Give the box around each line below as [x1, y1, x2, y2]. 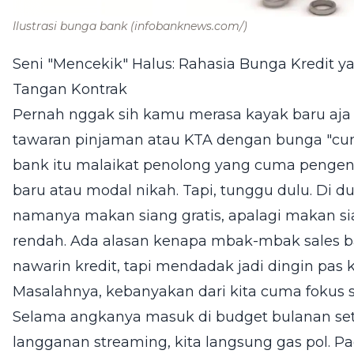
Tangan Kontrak [13, 80, 127, 98]
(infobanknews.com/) [130, 18, 247, 33]
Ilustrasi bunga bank [13, 18, 130, 33]
